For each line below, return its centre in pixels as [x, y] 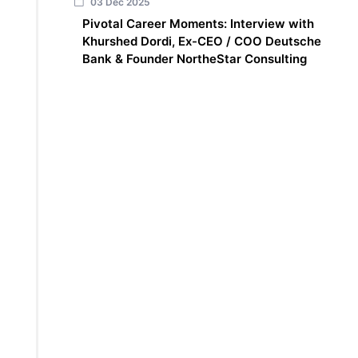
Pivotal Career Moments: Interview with [198, 24]
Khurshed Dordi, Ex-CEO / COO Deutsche [201, 42]
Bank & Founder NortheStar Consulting [194, 59]
